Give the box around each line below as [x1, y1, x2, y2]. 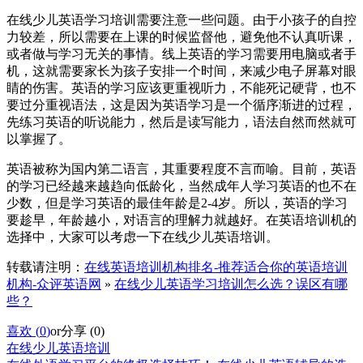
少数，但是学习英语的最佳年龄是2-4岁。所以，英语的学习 [6, 195, 348, 210]
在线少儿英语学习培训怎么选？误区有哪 [114, 276, 348, 291]
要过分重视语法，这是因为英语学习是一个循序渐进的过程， [6, 97, 357, 112]
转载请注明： [6, 259, 84, 274]
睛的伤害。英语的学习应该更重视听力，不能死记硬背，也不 [6, 80, 357, 95]
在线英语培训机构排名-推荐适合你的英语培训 [84, 259, 348, 274]
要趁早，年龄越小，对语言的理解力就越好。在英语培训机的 [6, 212, 357, 227]
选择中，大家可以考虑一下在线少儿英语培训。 [6, 229, 279, 244]
